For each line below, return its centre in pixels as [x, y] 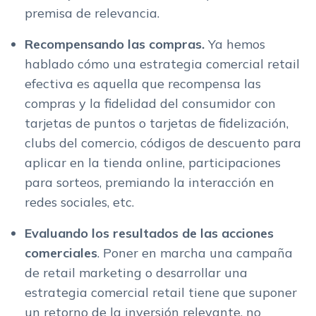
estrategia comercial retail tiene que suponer [161, 292]
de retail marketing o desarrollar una [136, 272]
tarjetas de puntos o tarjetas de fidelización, [157, 123]
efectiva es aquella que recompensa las [143, 83]
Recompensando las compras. [116, 44]
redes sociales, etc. [79, 202]
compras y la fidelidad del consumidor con [150, 103]
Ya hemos [237, 44]
